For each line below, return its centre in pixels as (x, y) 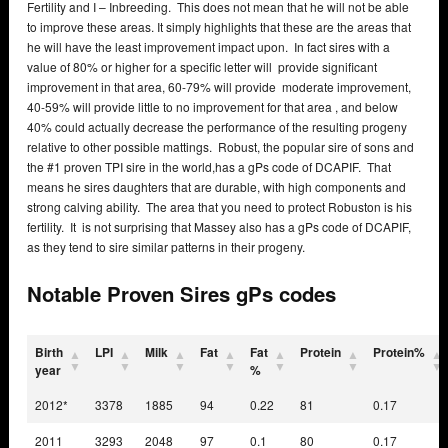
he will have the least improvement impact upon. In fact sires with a (208, 47)
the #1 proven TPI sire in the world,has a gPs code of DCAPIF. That (209, 167)
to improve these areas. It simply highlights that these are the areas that (219, 27)
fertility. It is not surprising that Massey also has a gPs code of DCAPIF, (219, 227)
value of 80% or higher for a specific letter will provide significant (202, 67)
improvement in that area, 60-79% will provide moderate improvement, (219, 87)
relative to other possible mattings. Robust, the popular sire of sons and (220, 147)
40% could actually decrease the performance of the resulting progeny (217, 127)
